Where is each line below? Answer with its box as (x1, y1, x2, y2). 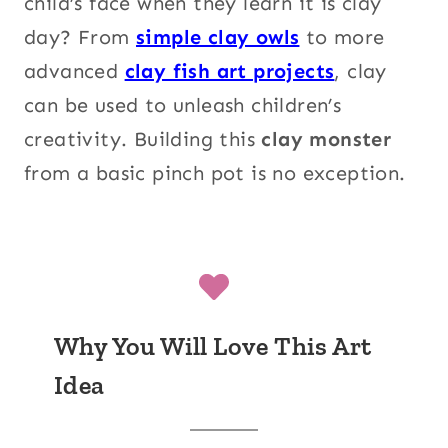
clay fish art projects (124, 58, 335, 83)
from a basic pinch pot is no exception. (24, 160, 406, 185)
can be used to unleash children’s (24, 92, 342, 117)
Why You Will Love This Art (54, 329, 372, 362)
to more (299, 24, 385, 49)
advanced (24, 58, 125, 83)
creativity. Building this (24, 126, 262, 151)
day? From (24, 24, 137, 49)
